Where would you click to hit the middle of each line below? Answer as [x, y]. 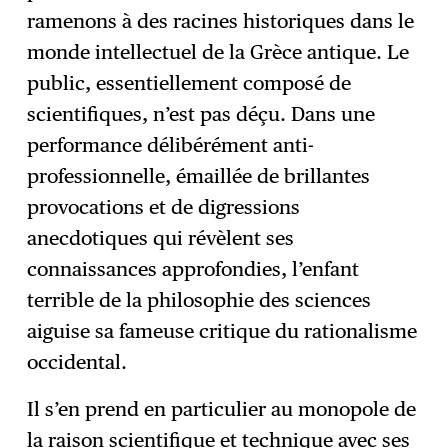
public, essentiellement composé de [189, 83]
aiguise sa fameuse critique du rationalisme [222, 331]
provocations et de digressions [164, 207]
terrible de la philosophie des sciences [199, 300]
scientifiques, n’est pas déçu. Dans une [201, 114]
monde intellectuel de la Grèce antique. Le [218, 52]
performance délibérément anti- [171, 145]
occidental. [77, 362]
